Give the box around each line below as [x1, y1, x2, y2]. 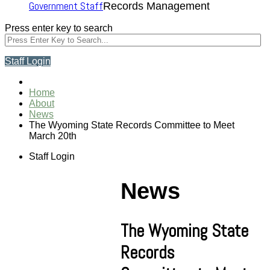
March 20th [29, 131, 77, 142]
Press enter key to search [5, 23, 113, 34]
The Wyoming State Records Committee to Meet [29, 120, 234, 131]
